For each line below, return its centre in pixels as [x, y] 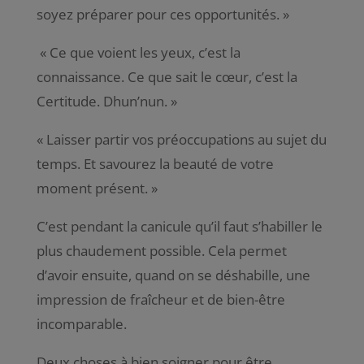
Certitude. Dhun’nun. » [106, 101]
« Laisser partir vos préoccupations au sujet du [181, 139]
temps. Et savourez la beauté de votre [155, 163]
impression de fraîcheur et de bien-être [160, 299]
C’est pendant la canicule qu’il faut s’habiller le [179, 226]
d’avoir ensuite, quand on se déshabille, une [173, 275]
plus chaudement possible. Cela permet [161, 250]
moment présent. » [97, 188]
